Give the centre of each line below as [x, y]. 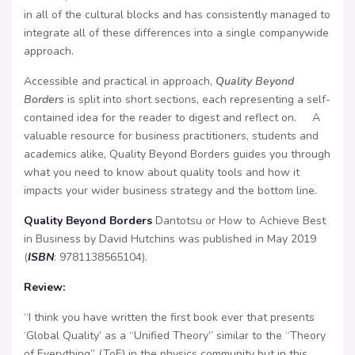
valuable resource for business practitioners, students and [171, 136]
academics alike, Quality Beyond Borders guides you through [177, 155]
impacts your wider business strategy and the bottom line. [170, 191]
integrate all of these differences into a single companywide [176, 33]
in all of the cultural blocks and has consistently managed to [177, 15]
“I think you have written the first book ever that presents [169, 318]
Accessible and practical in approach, [120, 82]
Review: [44, 288]
